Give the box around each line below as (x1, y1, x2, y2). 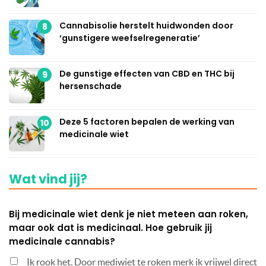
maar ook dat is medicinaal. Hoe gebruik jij (9, 221, 212, 235)
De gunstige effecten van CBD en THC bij (59, 68, 235, 80)
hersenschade (59, 80, 122, 93)
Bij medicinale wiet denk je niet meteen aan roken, (9, 208, 248, 221)
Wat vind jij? (9, 170, 87, 188)
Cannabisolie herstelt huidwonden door (59, 20, 233, 32)
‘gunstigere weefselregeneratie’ (59, 32, 200, 45)
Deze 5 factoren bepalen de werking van (59, 116, 235, 128)
